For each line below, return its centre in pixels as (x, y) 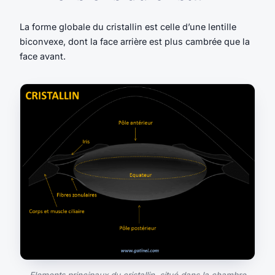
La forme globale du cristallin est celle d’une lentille (128, 26)
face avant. (43, 56)
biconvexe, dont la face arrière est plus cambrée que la (135, 41)
